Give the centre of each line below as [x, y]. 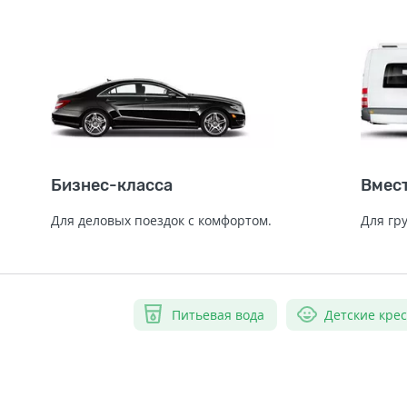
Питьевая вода [218, 314]
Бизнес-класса [111, 185]
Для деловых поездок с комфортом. [161, 220]
